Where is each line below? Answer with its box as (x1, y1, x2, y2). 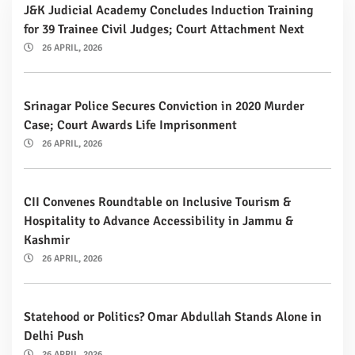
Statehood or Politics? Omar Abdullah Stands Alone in (24, 308, 322, 325)
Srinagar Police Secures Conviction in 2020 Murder (24, 97, 304, 114)
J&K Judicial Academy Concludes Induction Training (24, 2, 314, 18)
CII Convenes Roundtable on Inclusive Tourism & (24, 193, 291, 210)
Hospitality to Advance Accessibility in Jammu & (24, 212, 293, 229)
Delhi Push (24, 327, 84, 344)
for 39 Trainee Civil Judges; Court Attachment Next (24, 21, 304, 37)
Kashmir (24, 231, 70, 248)
